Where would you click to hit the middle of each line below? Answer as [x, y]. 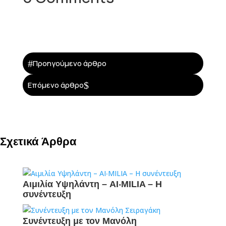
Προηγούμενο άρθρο [69, 63]
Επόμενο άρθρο [55, 85]
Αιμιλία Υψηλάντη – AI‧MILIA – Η [92, 184]
